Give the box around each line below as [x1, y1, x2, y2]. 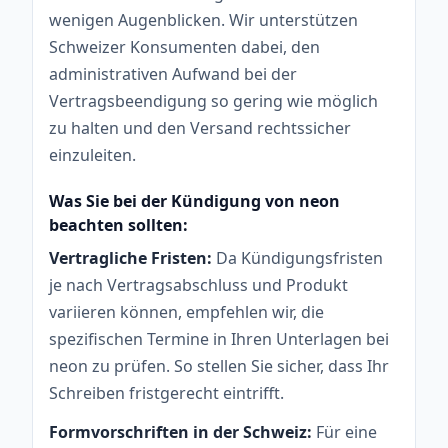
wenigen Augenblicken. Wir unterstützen [49, 8, 358, 31]
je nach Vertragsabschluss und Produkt [49, 273, 348, 296]
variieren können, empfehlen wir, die [49, 300, 324, 323]
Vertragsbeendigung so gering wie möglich [49, 89, 378, 112]
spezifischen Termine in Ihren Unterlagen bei [49, 327, 389, 350]
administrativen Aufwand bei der [49, 62, 297, 85]
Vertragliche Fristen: [49, 246, 212, 269]
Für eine [312, 420, 377, 443]
